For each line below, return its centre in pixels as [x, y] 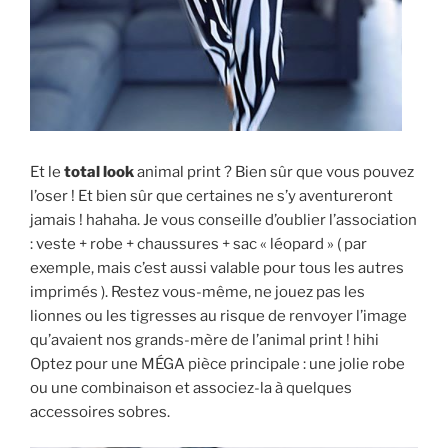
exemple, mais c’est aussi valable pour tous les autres [217, 268]
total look [100, 172]
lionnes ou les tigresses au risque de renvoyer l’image [218, 316]
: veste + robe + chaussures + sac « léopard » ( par [198, 244]
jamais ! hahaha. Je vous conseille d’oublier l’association [223, 220]
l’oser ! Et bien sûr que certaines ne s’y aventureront [211, 196]
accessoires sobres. [100, 412]
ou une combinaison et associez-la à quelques [191, 388]
